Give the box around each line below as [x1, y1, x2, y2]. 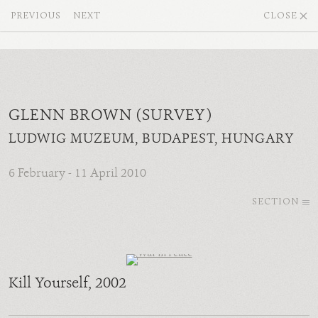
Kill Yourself [9, 273, 88, 292]
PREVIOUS [11, 11, 61, 21]
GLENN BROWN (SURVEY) [9, 105, 212, 125]
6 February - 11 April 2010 [9, 165, 146, 181]
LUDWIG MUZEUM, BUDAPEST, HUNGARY [9, 130, 295, 147]
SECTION [252, 197, 299, 207]
